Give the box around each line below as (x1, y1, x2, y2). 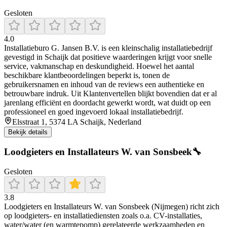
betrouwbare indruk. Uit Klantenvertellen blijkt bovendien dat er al (4, 89, 217, 98)
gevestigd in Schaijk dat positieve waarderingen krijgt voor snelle (4, 52, 212, 61)
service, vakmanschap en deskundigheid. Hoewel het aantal (4, 61, 194, 70)
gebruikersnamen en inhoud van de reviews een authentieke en (4, 80, 204, 89)
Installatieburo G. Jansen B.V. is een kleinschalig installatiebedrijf (4, 43, 212, 52)
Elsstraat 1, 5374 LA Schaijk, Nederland (12, 117, 141, 126)
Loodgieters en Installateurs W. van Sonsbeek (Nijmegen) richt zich (4, 202, 219, 211)
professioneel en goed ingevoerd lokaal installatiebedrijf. (4, 107, 183, 116)
